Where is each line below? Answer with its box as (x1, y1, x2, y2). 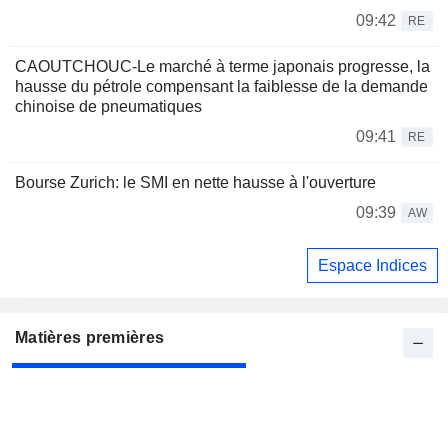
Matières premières (15, 329, 165, 347)
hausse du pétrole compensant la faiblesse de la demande (15, 78, 428, 96)
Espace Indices (318, 256, 427, 274)
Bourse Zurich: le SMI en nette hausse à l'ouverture (15, 174, 376, 192)
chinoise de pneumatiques (15, 98, 202, 116)
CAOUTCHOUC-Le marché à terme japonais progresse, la (15, 58, 430, 76)
